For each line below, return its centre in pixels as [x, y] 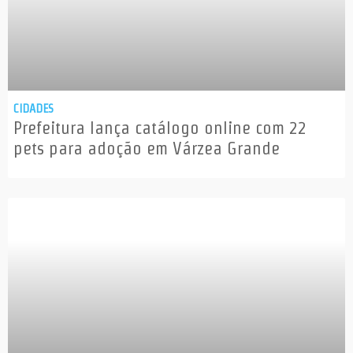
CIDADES [33, 109]
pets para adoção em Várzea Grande [147, 149]
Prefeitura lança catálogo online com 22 [160, 128]
